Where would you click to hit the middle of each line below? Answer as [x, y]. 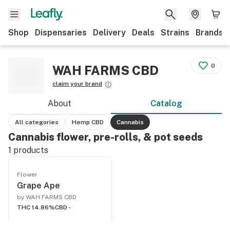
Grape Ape [39, 186]
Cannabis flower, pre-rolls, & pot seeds [106, 137]
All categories [37, 122]
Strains [175, 33]
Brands [209, 33]
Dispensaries [61, 33]
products [30, 150]
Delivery [109, 33]
